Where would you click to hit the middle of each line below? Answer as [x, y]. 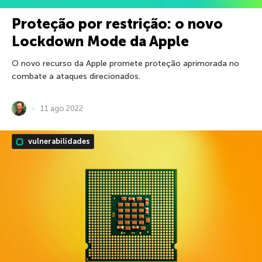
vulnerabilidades [58, 142]
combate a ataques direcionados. [76, 77]
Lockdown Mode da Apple [100, 42]
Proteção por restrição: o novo [117, 24]
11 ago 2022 [62, 108]
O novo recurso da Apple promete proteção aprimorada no [125, 64]
